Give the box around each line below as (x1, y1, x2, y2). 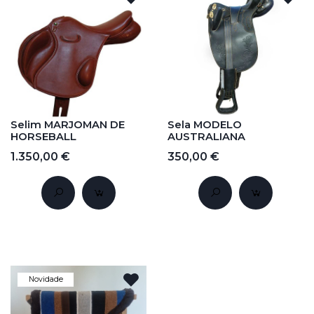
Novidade (28, 275, 63, 285)
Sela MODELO (168, 118, 242, 132)
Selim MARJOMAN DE (11, 118, 125, 132)
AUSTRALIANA (168, 130, 245, 144)
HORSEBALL (11, 130, 76, 144)
